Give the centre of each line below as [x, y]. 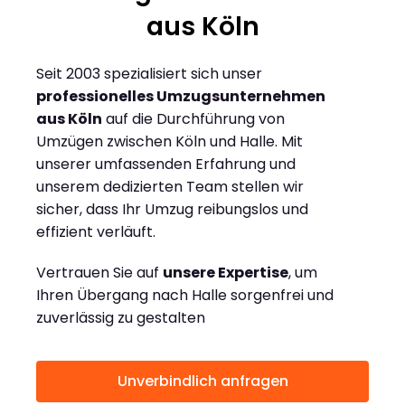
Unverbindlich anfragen [202, 381]
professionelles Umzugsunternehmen [181, 97]
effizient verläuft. [96, 232]
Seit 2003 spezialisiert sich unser [149, 74]
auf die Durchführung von [193, 119]
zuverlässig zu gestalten [121, 318]
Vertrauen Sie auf [99, 273]
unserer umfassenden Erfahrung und [166, 165]
